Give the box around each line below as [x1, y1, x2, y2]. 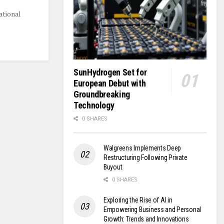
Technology [73, 100, 114, 111]
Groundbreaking [73, 89, 130, 100]
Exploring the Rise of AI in [103, 196, 172, 204]
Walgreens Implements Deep [103, 144, 181, 152]
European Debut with [73, 78, 146, 89]
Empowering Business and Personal [103, 205, 201, 214]
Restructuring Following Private [103, 153, 187, 162]
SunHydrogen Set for [73, 67, 147, 78]
